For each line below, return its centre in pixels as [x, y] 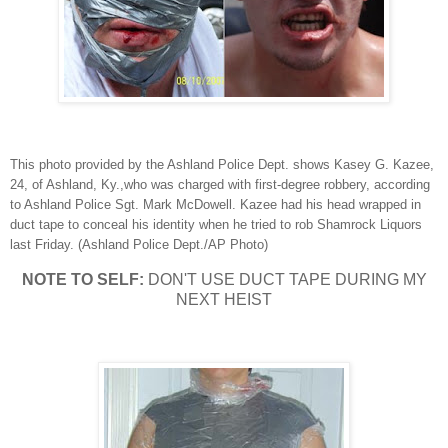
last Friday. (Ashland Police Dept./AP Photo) [139, 245]
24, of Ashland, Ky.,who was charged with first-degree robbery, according [220, 185]
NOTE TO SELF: [82, 280]
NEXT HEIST [224, 300]
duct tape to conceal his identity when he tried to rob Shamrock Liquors [216, 225]
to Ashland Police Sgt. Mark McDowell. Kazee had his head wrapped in [215, 205]
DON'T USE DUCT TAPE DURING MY [285, 280]
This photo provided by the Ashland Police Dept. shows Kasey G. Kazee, [222, 165]
